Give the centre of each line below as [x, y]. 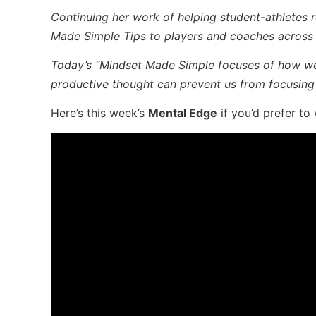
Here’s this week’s [99, 113]
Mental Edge [183, 113]
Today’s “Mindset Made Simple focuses [155, 65]
